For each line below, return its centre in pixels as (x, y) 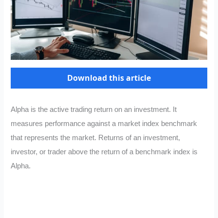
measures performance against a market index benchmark (104, 124)
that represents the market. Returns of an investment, (96, 138)
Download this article (109, 78)
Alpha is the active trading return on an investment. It (94, 110)
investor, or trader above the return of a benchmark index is (104, 152)
